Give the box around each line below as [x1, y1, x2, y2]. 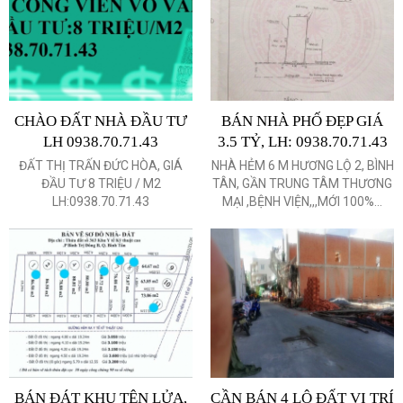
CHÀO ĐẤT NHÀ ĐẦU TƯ [14, 112, 187, 130]
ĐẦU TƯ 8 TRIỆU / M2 [40, 175, 161, 191]
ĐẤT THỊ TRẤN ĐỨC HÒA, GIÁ [19, 157, 183, 173]
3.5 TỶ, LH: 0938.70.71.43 [217, 132, 388, 150]
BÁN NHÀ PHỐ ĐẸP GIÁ [221, 112, 383, 130]
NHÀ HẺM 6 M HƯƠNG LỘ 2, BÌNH [210, 157, 394, 173]
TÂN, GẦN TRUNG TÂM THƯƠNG [212, 175, 392, 191]
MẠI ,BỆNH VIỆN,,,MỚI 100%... [222, 193, 382, 209]
